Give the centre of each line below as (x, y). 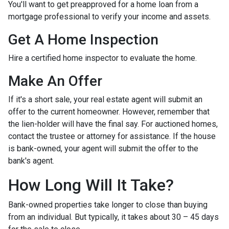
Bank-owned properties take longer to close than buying (108, 205)
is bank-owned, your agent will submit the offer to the (103, 148)
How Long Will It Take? (91, 185)
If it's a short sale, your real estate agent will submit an (105, 99)
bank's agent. (31, 161)
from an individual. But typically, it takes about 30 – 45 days (113, 217)
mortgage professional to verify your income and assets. (109, 17)
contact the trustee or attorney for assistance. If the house (112, 136)
